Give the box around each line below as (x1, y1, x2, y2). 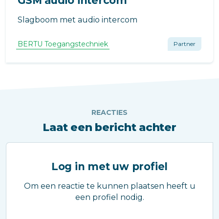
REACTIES (91, 108, 128, 117)
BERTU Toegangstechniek (18, 40, 108, 49)
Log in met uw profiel (51, 160, 168, 173)
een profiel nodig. (75, 193, 144, 202)
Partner (174, 40, 196, 48)
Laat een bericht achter (43, 121, 176, 134)
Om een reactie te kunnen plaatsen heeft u (23, 181, 196, 191)
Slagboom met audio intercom (18, 15, 137, 25)
